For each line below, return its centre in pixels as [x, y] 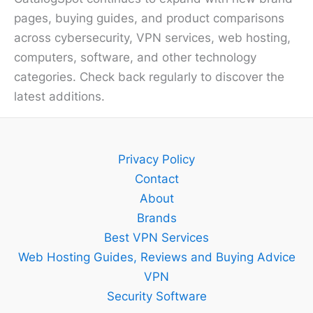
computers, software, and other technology [135, 58]
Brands [156, 218]
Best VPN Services [156, 238]
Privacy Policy [156, 160]
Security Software [156, 297]
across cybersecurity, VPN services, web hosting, [152, 38]
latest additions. [59, 97]
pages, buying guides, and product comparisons [149, 19]
